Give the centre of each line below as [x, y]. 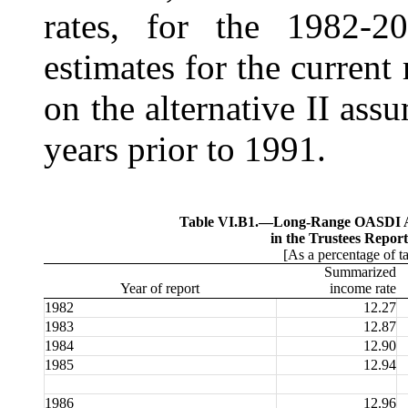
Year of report [160, 289]
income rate [363, 289]
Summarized [360, 272]
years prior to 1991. [185, 148]
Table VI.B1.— [226, 222]
